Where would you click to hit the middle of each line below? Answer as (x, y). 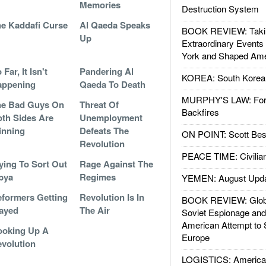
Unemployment (111, 118)
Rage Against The (116, 164)
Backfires (200, 112)
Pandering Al (106, 71)
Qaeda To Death (112, 84)
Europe (195, 237)
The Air (94, 210)
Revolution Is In (112, 197)
